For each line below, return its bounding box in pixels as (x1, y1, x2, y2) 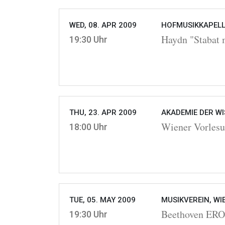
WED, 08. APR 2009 (69, 21, 137, 30)
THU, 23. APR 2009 (69, 108, 137, 118)
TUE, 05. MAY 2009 (69, 195, 136, 205)
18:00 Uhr (69, 122, 107, 133)
